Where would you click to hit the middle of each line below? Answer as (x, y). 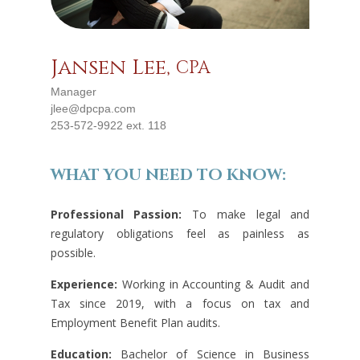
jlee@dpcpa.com (93, 108)
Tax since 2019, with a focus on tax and (180, 303)
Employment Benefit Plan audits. (135, 322)
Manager (73, 91)
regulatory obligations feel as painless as (180, 233)
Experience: (84, 284)
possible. (73, 252)
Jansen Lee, (113, 67)
